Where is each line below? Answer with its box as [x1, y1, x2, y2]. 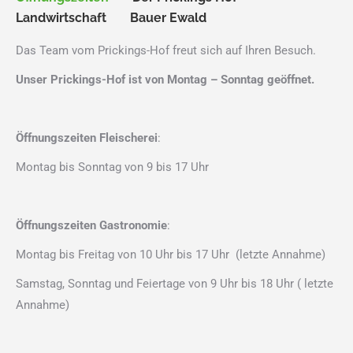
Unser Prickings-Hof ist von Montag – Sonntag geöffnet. [16, 72, 314, 87]
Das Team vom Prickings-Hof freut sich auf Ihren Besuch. [16, 43, 316, 58]
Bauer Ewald [130, 9, 206, 25]
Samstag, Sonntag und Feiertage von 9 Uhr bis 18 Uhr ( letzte [16, 276, 333, 291]
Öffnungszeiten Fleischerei [16, 130, 158, 145]
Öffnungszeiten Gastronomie [16, 217, 167, 232]
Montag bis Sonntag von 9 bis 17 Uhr [16, 159, 209, 174]
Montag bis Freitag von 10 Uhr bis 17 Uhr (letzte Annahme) [16, 247, 325, 262]
